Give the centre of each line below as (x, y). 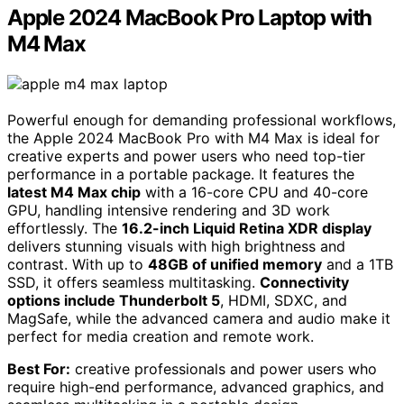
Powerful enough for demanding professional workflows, (202, 120)
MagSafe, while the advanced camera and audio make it (199, 319)
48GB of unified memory (235, 265)
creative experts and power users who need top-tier (186, 156)
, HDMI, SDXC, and (284, 301)
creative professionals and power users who (224, 369)
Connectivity (304, 283)
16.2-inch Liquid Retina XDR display (247, 229)
